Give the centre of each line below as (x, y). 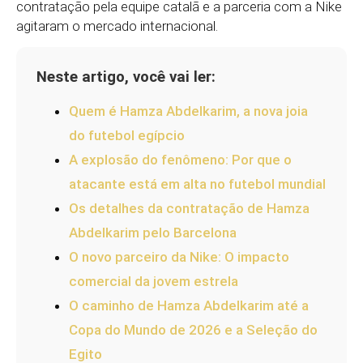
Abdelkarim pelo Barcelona (153, 232)
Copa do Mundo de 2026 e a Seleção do (193, 329)
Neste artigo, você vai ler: (126, 77)
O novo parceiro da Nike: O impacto (179, 256)
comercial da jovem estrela (154, 281)
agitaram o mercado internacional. (117, 26)
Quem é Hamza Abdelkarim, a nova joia (188, 111)
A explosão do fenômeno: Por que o (180, 159)
